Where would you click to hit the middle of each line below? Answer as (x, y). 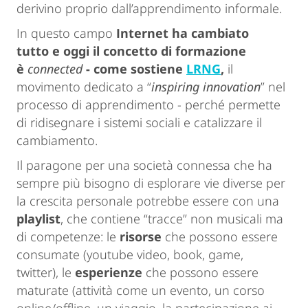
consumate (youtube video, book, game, (130, 255)
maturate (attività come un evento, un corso (141, 290)
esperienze (109, 273)
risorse (141, 237)
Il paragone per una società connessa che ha (144, 165)
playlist (38, 219)
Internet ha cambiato (181, 33)
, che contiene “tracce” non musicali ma (172, 219)
